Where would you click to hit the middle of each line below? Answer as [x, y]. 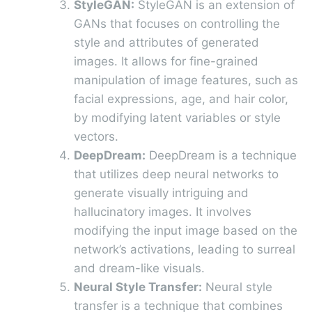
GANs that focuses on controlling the [177, 23]
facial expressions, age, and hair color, [181, 99]
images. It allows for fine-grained [166, 61]
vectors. [96, 136]
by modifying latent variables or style [177, 117]
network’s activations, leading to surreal [185, 249]
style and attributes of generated [166, 42]
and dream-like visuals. [139, 268]
